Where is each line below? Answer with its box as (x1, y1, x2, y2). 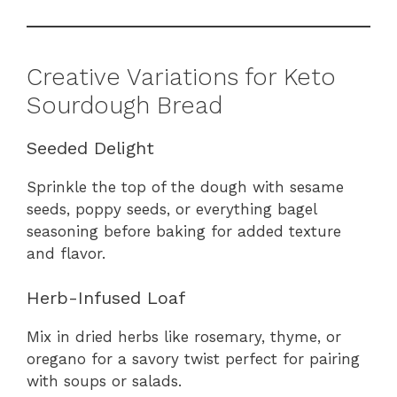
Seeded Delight (27, 136, 154, 159)
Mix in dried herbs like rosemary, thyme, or (27, 328, 341, 346)
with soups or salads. (27, 372, 182, 391)
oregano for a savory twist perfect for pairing (27, 350, 360, 369)
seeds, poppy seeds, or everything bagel (27, 199, 316, 218)
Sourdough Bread (27, 90, 222, 120)
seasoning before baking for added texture (27, 222, 341, 240)
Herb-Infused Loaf (27, 287, 185, 309)
